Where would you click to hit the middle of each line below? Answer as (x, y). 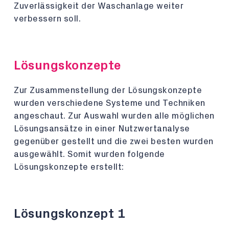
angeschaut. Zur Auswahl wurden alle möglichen (114, 116)
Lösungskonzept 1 (70, 214)
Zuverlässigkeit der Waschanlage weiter (99, 6)
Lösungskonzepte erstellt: (69, 167)
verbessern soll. (47, 19)
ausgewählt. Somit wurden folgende (89, 154)
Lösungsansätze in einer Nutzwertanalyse (102, 129)
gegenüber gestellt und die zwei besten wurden (114, 141)
